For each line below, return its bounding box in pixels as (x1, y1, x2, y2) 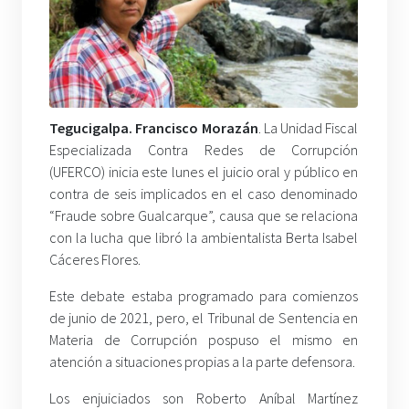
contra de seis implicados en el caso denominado (49, 184, 359, 204)
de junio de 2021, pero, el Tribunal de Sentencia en (49, 309, 359, 328)
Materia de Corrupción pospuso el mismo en (49, 330, 359, 350)
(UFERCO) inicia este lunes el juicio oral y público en (49, 163, 359, 182)
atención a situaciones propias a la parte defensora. (49, 352, 355, 372)
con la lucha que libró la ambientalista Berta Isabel (49, 228, 359, 247)
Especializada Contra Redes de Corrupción (49, 141, 359, 160)
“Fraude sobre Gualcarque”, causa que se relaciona (49, 206, 359, 225)
